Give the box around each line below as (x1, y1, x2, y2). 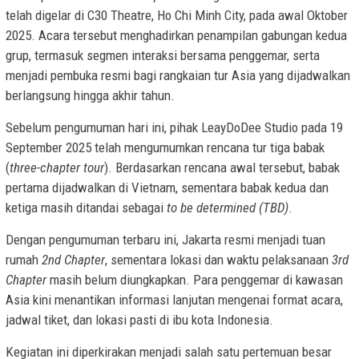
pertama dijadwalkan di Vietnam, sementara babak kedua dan (6, 179, 329, 196)
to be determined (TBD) (167, 200, 288, 216)
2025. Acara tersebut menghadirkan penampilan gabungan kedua (6, 27, 347, 44)
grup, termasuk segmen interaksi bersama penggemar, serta (6, 47, 320, 64)
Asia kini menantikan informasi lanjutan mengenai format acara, (6, 292, 343, 309)
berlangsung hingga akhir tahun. (6, 87, 175, 104)
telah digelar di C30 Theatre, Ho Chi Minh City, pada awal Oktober (6, 7, 348, 24)
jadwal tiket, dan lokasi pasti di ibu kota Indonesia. (6, 312, 273, 329)
